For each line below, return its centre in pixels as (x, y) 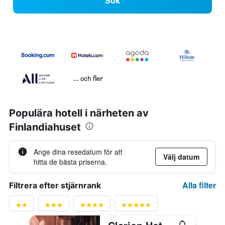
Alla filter (199, 185)
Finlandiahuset (45, 127)
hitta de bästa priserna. (70, 162)
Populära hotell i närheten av (79, 113)
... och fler (88, 78)
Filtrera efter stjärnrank (55, 186)
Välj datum (181, 157)
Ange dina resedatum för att (78, 152)
